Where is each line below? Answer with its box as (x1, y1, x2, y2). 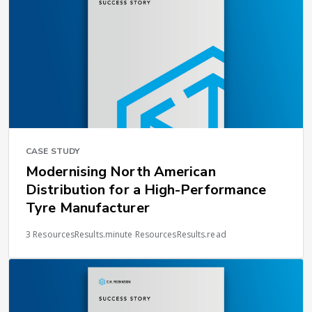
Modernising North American (26, 162, 216, 182)
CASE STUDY (26, 146, 79, 157)
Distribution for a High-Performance (26, 180, 267, 200)
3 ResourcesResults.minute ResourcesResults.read (26, 228, 226, 241)
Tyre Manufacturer (26, 198, 150, 218)
